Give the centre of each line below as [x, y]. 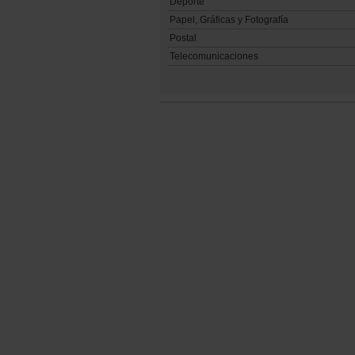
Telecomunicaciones [214, 57]
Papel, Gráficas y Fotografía [229, 20]
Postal [183, 38]
